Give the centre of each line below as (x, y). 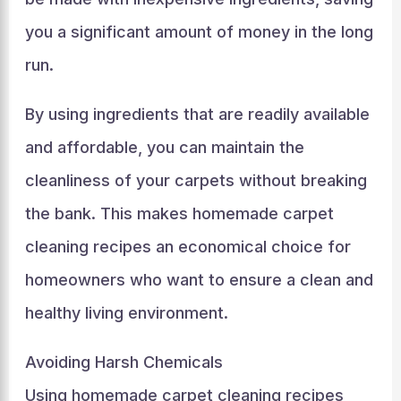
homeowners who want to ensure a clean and (199, 280)
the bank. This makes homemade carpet (179, 213)
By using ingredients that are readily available (197, 114)
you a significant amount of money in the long (199, 32)
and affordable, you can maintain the (164, 147)
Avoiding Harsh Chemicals (124, 362)
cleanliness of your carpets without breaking (196, 180)
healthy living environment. (126, 313)
